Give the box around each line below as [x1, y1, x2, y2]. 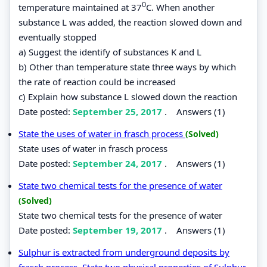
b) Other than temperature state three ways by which [18, 60, 236, 73]
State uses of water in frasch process [18, 142, 167, 154]
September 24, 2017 [73, 157, 164, 169]
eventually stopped [18, 30, 97, 43]
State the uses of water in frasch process [18, 127, 185, 139]
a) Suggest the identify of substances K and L [18, 45, 201, 58]
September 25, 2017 [73, 105, 164, 117]
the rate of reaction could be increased [18, 75, 176, 88]
